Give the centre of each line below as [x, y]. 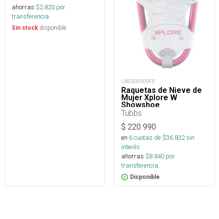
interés [131, 147]
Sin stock [25, 28]
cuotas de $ [149, 138]
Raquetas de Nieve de [162, 90]
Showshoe [141, 105]
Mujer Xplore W [149, 98]
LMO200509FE [138, 82]
